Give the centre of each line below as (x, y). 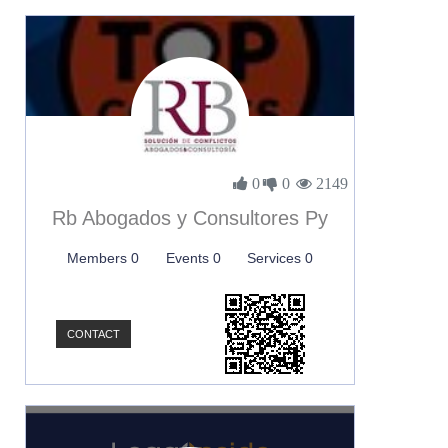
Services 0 (279, 258)
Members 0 (103, 258)
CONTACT (93, 334)
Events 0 (193, 258)
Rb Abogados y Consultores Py (190, 218)
